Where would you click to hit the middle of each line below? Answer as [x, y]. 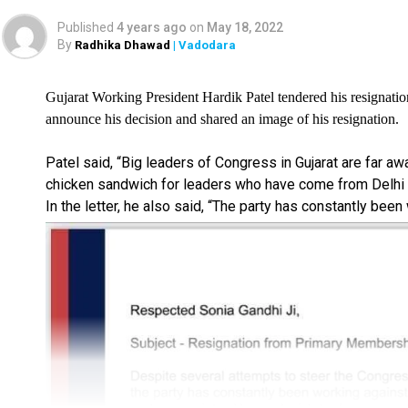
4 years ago [152, 27]
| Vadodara [203, 45]
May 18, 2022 [245, 27]
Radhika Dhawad [122, 45]
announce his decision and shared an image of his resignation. [222, 118]
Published [86, 27]
